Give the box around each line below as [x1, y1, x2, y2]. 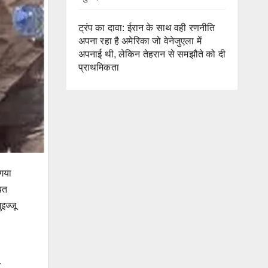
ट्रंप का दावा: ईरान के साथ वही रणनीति [78, 23, 215, 33]
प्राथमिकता [78, 62, 119, 72]
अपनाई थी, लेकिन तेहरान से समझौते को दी [78, 49, 226, 59]
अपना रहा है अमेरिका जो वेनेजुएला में [78, 36, 202, 46]
